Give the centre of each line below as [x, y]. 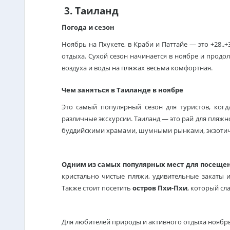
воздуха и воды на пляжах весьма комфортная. [138, 68]
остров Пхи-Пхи [160, 188]
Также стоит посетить [97, 188]
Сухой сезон [108, 56]
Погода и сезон [88, 27]
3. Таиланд [90, 11]
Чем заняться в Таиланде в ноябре [123, 90]
